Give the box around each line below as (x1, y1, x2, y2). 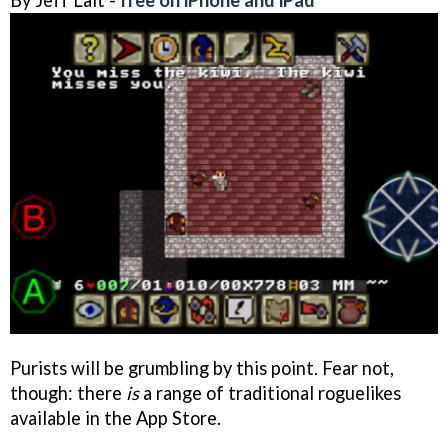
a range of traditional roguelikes (139, 381, 401, 404)
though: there (10, 381, 126, 404)
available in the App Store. (10, 406, 221, 429)
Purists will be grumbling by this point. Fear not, (10, 356, 394, 379)
